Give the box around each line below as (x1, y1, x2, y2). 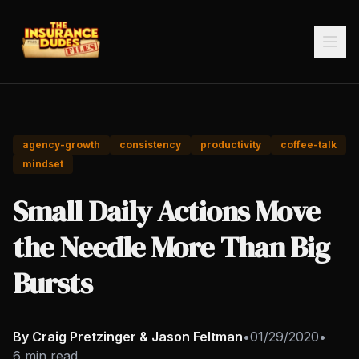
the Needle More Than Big (13, 228, 330, 267)
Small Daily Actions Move (13, 192, 321, 231)
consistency (119, 139, 181, 151)
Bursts (13, 264, 92, 303)
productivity (200, 139, 261, 151)
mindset (22, 158, 63, 170)
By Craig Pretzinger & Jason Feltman (13, 329, 243, 345)
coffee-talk (280, 139, 337, 151)
